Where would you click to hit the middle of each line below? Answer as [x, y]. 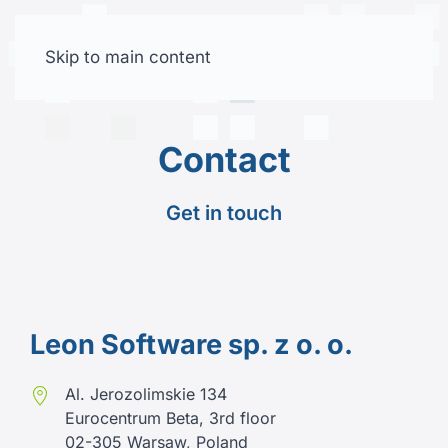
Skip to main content [128, 57]
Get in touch [224, 213]
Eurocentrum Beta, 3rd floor [170, 418]
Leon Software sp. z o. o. [191, 344]
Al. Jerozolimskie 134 [146, 394]
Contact [224, 159]
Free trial [353, 59]
